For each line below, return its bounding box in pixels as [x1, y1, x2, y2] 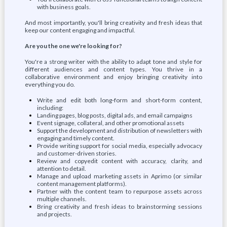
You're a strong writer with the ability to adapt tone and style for [24, 58, 203, 65]
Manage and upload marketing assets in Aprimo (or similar [36, 172, 203, 180]
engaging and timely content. [36, 134, 115, 142]
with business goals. [36, 3, 91, 11]
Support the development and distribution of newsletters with [36, 127, 203, 134]
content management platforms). [36, 180, 127, 187]
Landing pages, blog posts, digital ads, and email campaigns [36, 111, 193, 119]
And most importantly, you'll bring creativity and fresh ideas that [24, 19, 203, 26]
